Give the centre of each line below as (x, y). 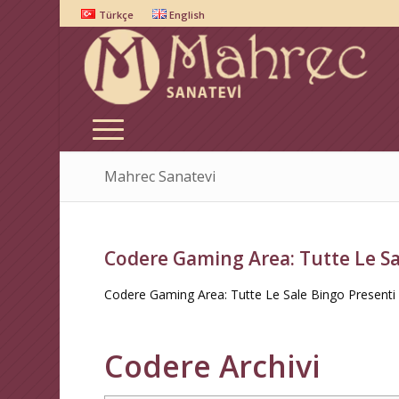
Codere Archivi (213, 366)
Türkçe (116, 15)
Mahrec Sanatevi (160, 176)
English (187, 15)
